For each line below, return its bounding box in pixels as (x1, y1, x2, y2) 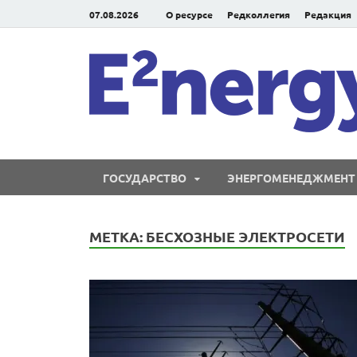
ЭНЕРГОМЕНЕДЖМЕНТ (227, 170, 355, 185)
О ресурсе (166, 7, 213, 21)
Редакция (304, 7, 351, 21)
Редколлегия (227, 7, 290, 21)
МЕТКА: (89, 227, 146, 245)
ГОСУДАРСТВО (103, 170, 186, 185)
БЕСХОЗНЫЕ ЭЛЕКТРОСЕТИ (146, 227, 345, 245)
